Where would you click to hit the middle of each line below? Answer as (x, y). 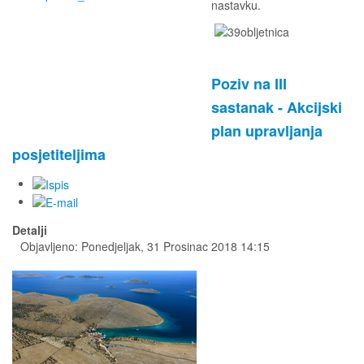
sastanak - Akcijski (277, 107)
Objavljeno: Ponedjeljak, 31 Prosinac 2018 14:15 (145, 247)
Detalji (30, 230)
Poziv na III (249, 83)
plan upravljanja (267, 130)
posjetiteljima (59, 154)
